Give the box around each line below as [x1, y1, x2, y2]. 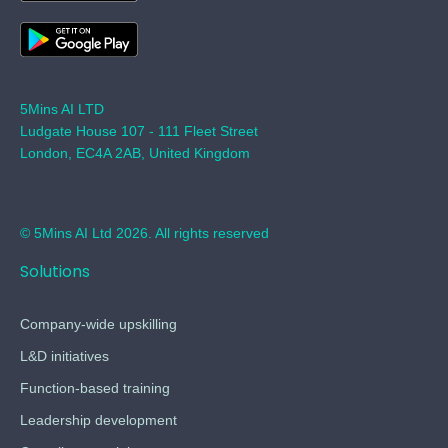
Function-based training [20, 379, 170, 396]
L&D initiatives [20, 347, 109, 364]
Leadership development [20, 411, 177, 428]
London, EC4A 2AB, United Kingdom [20, 144, 250, 161]
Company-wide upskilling [20, 315, 177, 332]
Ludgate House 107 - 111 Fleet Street [20, 122, 262, 139]
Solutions [20, 259, 90, 283]
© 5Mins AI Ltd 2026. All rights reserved [20, 224, 269, 241]
